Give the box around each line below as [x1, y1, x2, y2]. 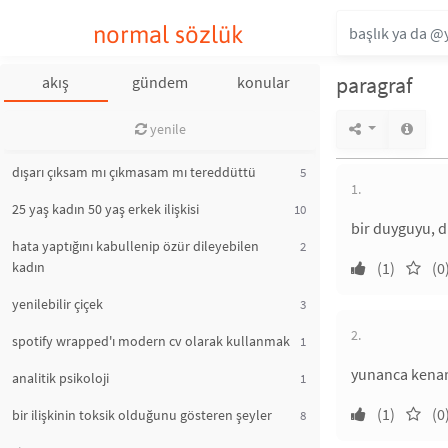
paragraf [336, 71, 412, 99]
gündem [131, 72, 188, 92]
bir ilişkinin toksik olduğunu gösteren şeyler [12, 406, 272, 424]
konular [237, 72, 291, 92]
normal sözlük [92, 21, 244, 48]
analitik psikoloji [12, 369, 109, 387]
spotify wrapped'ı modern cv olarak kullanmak [12, 332, 290, 350]
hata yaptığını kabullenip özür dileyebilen [12, 237, 259, 255]
